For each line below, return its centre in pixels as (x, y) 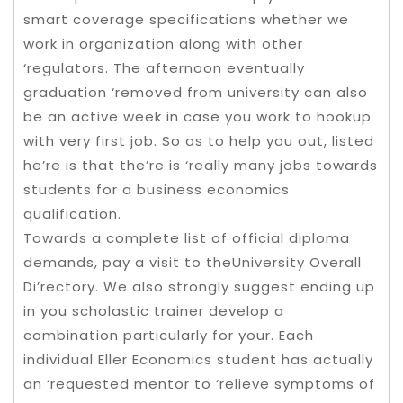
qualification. (72, 214)
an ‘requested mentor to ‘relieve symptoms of (199, 384)
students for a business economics (157, 189)
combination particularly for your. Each (169, 335)
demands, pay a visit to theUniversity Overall (193, 262)
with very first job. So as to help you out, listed (199, 141)
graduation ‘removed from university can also (196, 92)
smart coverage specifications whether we (186, 19)
